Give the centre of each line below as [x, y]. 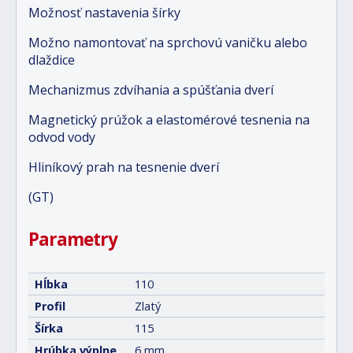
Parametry [73, 239]
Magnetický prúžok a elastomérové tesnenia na [169, 120]
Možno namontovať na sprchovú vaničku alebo [168, 43]
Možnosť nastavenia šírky [104, 13]
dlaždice [52, 60]
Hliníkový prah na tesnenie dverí [124, 167]
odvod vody [62, 137]
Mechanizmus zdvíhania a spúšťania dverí [151, 90]
